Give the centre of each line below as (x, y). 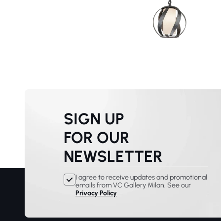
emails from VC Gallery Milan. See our (133, 185)
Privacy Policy (96, 193)
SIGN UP (94, 119)
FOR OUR (96, 138)
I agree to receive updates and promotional (141, 178)
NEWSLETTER (113, 157)
